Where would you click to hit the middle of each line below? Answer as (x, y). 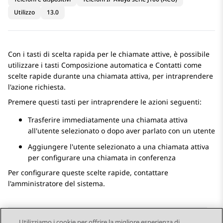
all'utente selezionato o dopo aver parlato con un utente (121, 131)
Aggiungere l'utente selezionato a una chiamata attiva (118, 147)
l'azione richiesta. (37, 87)
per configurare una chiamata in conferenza (102, 158)
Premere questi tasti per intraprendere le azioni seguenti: (105, 102)
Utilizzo (24, 12)
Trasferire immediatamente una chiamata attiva (108, 120)
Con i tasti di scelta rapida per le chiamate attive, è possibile (109, 54)
